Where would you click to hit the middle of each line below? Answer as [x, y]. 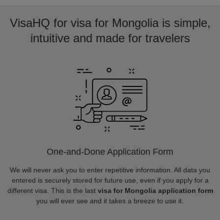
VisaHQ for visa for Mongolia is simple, [110, 23]
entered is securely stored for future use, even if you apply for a [110, 180]
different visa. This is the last [52, 191]
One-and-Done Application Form [110, 152]
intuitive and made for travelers [110, 38]
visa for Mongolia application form [155, 191]
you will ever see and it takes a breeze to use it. [110, 201]
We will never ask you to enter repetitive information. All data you [110, 170]
